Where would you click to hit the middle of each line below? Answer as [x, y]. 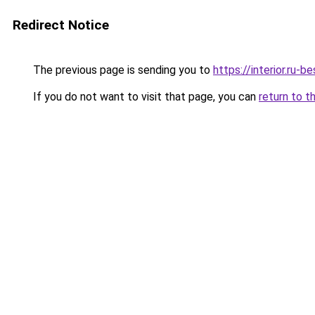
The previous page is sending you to [122, 70]
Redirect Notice [61, 25]
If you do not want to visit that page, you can [144, 97]
